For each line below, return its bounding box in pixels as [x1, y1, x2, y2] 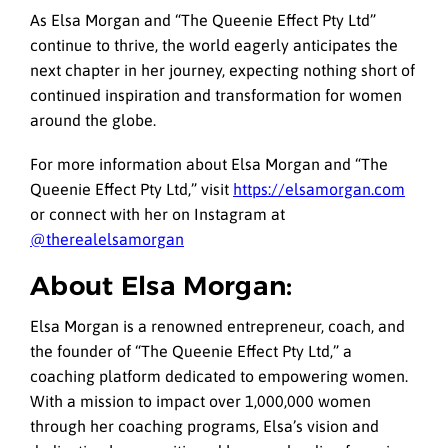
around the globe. [30, 110, 156, 129]
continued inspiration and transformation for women [30, 85, 402, 104]
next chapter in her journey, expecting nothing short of [30, 60, 415, 79]
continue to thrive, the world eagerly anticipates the [30, 35, 398, 54]
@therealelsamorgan [30, 229, 184, 248]
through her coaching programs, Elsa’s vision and [30, 416, 379, 435]
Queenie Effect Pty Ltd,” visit [30, 179, 233, 198]
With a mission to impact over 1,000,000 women [30, 391, 371, 410]
